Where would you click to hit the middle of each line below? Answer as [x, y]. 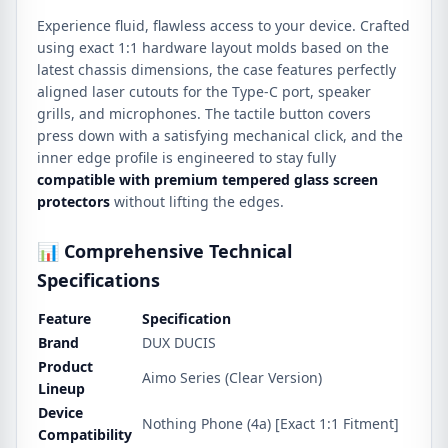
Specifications [98, 280]
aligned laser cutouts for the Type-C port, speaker [204, 91]
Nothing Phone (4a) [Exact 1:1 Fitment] [270, 423]
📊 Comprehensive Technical [164, 251]
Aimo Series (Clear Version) [232, 377]
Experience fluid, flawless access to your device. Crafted [223, 25]
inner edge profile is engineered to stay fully [186, 157]
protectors [73, 201]
